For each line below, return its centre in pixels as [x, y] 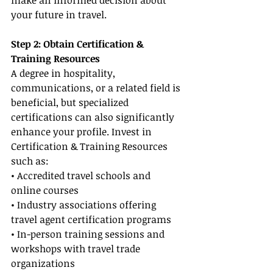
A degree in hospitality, [64, 73]
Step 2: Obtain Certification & [79, 44]
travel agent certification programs [91, 220]
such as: [30, 161]
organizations [43, 264]
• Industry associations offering [85, 205]
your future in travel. [59, 15]
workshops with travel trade [77, 249]
